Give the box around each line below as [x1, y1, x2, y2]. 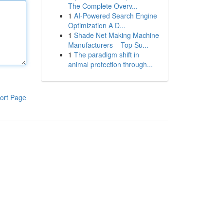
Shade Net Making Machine [73, 30, 159, 40]
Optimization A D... [68, 20, 126, 30]
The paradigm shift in [73, 50, 139, 59]
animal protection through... [68, 59, 153, 69]
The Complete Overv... [68, 1, 138, 11]
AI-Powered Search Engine [73, 11, 157, 20]
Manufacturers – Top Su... [68, 40, 148, 50]
